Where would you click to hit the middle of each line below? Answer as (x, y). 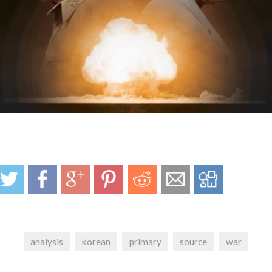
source (194, 241)
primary (145, 241)
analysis (47, 241)
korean (96, 241)
